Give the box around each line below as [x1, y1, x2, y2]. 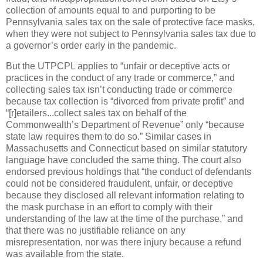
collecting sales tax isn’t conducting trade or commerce [6, 85, 232, 95]
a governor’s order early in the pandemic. [6, 40, 176, 50]
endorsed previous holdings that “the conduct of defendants [6, 167, 251, 177]
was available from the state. [6, 249, 124, 259]
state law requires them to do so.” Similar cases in [6, 131, 211, 142]
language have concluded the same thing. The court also [6, 155, 241, 166]
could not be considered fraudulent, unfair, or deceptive [6, 178, 233, 189]
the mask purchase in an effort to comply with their [6, 202, 213, 213]
